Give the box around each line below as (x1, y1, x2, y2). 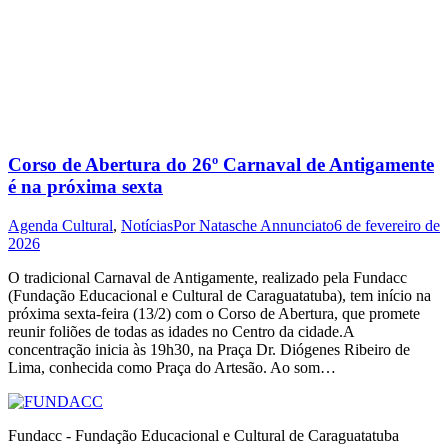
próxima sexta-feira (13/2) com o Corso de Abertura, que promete (8, 304, 420, 322)
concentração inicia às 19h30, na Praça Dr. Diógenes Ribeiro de (8, 340, 410, 358)
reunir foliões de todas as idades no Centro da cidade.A (8, 322, 354, 340)
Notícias (121, 216, 173, 234)
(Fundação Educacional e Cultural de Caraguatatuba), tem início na (8, 286, 431, 304)
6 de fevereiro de (334, 216, 440, 234)
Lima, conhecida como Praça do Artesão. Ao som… (8, 358, 336, 376)
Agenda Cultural (8, 216, 113, 234)
